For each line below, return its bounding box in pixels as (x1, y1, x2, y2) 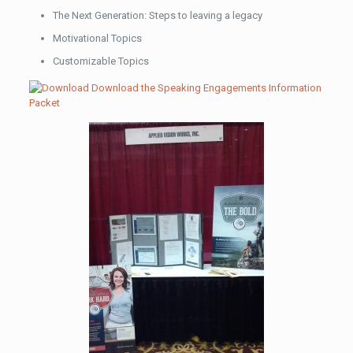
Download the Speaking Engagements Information (91, 82, 321, 94)
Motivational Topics (52, 32, 142, 44)
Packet (28, 97, 60, 109)
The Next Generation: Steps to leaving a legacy (52, 9, 262, 21)
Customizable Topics (52, 55, 149, 67)
